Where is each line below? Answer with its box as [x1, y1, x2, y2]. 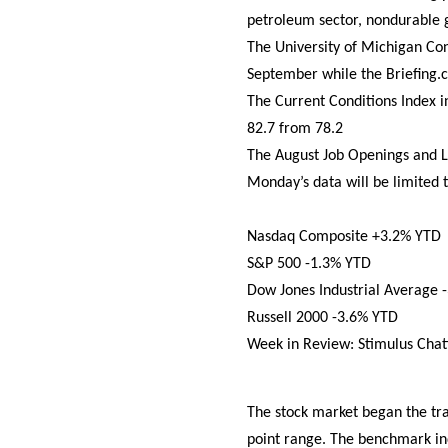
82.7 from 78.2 [247, 121, 343, 138]
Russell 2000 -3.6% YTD [247, 310, 398, 327]
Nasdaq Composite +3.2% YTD [247, 229, 441, 246]
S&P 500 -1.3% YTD [247, 256, 371, 273]
